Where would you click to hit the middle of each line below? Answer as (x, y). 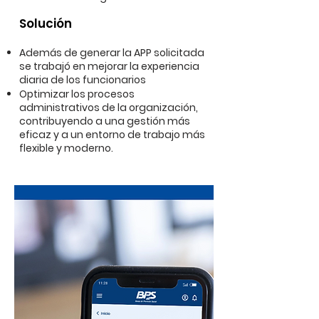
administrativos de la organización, (109, 108)
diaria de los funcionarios (83, 80)
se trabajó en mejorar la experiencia (109, 66)
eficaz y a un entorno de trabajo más (112, 135)
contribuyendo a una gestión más (105, 121)
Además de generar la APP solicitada (112, 53)
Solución (46, 23)
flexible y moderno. (66, 148)
